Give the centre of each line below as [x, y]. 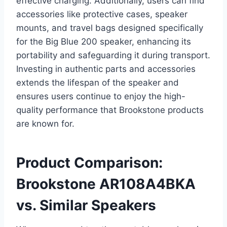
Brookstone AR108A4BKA [106, 184]
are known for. [45, 124]
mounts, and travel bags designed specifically [110, 28]
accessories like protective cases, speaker [102, 14]
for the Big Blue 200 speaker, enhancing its [104, 42]
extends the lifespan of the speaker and [98, 83]
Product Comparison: [89, 163]
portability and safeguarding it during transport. [113, 55]
